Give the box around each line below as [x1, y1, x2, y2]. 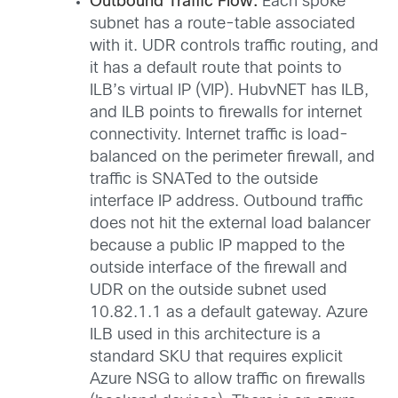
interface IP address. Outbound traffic [90, 194, 363, 210]
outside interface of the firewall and [90, 260, 347, 276]
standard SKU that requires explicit [90, 349, 343, 365]
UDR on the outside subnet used [90, 283, 327, 298]
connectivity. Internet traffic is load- [90, 127, 348, 143]
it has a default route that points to [90, 60, 342, 76]
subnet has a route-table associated [90, 16, 355, 32]
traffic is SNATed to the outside [90, 171, 318, 187]
